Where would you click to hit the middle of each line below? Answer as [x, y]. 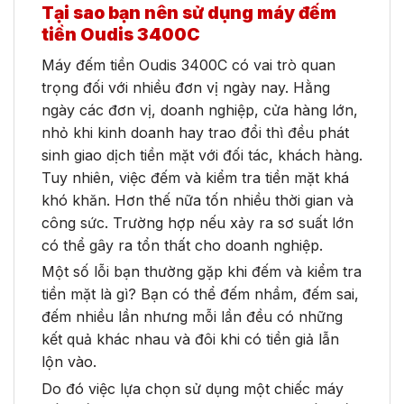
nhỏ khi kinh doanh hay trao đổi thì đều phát [195, 132]
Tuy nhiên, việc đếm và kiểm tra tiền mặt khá [195, 177]
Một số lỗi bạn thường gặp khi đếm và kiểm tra [202, 272]
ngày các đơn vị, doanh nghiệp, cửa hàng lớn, [200, 110]
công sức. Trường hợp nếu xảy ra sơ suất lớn [197, 222]
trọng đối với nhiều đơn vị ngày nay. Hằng [186, 87]
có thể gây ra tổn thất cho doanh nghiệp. [184, 245]
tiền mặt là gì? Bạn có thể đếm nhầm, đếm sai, [200, 294]
